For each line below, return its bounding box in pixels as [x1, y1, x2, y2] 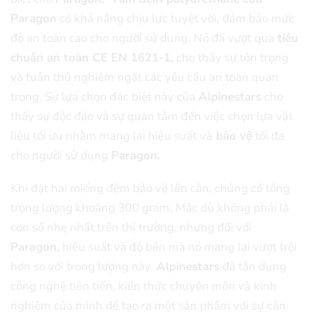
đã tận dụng [219, 258, 286, 275]
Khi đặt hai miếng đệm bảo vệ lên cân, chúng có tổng [10, 180, 290, 196]
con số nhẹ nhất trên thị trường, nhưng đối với [10, 219, 252, 235]
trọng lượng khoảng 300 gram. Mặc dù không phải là [10, 199, 289, 216]
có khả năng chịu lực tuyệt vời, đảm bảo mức [57, 10, 294, 27]
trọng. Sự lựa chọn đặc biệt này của [10, 89, 198, 105]
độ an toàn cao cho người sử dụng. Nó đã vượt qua [10, 30, 277, 47]
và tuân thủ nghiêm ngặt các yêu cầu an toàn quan [10, 69, 279, 86]
